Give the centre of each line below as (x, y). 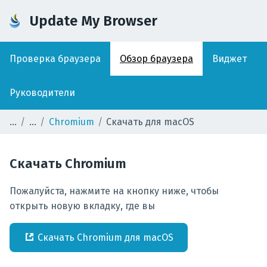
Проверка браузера (55, 59)
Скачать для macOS (150, 122)
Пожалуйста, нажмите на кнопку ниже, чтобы (114, 191)
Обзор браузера (156, 59)
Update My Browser (94, 21)
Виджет (229, 59)
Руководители (42, 93)
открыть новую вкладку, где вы (82, 206)
